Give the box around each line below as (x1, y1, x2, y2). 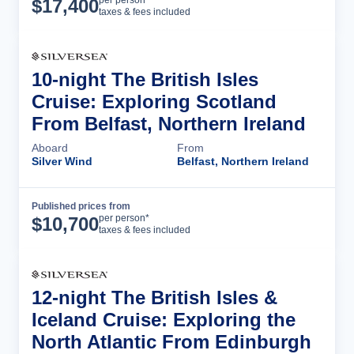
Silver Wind (32, 155, 92, 168)
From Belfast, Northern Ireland (32, 113, 306, 134)
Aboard (32, 141, 68, 154)
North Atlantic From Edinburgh (32, 331, 311, 352)
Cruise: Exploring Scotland (32, 91, 277, 112)
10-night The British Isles (32, 69, 258, 90)
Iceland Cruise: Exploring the (32, 309, 296, 330)
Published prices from (32, 201, 130, 212)
